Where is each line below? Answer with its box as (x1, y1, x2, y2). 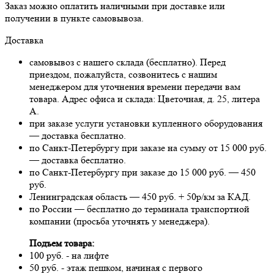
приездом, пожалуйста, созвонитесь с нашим (29, 68, 217, 80)
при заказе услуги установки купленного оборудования (29, 117, 262, 129)
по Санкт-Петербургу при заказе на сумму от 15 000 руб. (29, 141, 267, 154)
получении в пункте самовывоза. (5, 12, 144, 24)
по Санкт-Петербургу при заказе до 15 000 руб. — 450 (29, 166, 256, 178)
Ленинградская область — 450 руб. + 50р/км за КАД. (29, 190, 251, 202)
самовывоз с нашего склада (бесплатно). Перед (29, 56, 226, 68)
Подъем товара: (29, 237, 94, 249)
